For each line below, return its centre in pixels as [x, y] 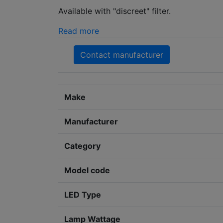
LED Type [83, 194]
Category [82, 146]
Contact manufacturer [122, 55]
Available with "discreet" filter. [114, 11]
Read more [79, 31]
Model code [87, 170]
